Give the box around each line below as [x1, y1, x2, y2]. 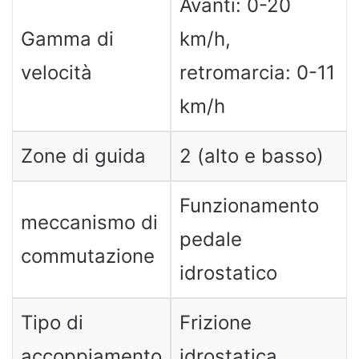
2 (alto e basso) [179, 143, 324, 167]
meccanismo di [20, 210, 158, 234]
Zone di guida [20, 143, 146, 167]
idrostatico [179, 260, 277, 284]
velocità [20, 60, 92, 84]
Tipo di [20, 310, 83, 334]
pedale [179, 227, 242, 251]
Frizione [179, 310, 252, 334]
